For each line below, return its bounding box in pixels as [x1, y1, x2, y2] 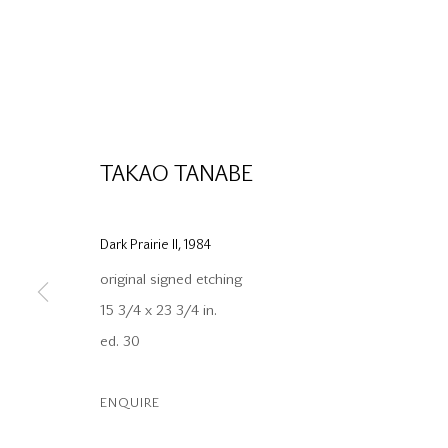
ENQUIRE [100, 394, 160, 410]
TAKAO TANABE [100, 161, 253, 186]
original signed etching [100, 270, 242, 288]
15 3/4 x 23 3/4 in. [100, 301, 217, 319]
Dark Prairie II [100, 236, 178, 252]
